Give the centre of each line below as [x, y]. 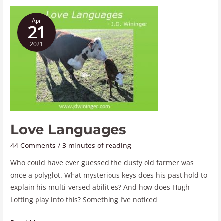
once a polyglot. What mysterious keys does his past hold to [109, 175]
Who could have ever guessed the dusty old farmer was [102, 163]
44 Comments [33, 145]
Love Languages [69, 130]
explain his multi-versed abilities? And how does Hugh [100, 187]
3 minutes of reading [97, 145]
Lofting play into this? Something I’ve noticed [84, 200]
